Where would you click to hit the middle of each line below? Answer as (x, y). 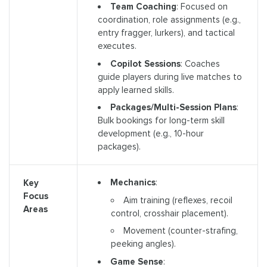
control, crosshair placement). (170, 213)
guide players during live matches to (170, 77)
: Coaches (200, 63)
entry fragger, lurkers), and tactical (166, 33)
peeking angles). (144, 244)
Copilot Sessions (145, 63)
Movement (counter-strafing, (181, 231)
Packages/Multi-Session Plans (173, 107)
